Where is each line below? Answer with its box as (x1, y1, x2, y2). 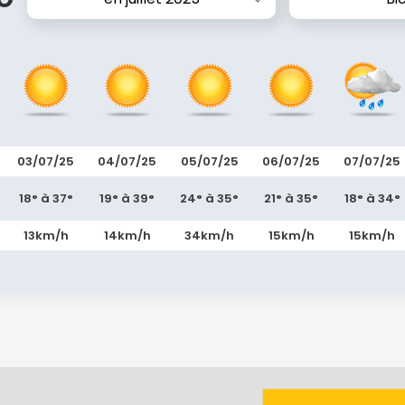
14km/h (103, 227, 151, 244)
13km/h (23, 227, 69, 244)
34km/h (184, 227, 234, 244)
